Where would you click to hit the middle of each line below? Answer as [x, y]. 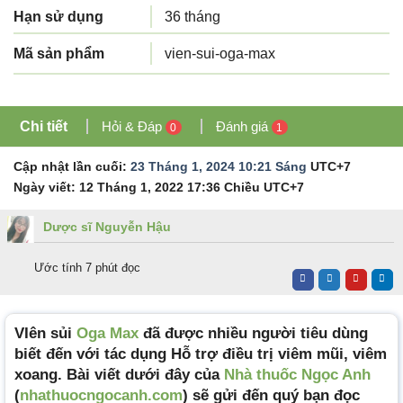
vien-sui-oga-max [220, 53]
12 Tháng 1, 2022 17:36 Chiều [170, 187]
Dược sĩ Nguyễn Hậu [107, 226]
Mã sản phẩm [59, 53]
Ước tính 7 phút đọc [87, 267]
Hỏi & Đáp [134, 126]
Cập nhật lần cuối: [72, 166]
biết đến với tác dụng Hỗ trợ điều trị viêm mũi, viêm [201, 354]
